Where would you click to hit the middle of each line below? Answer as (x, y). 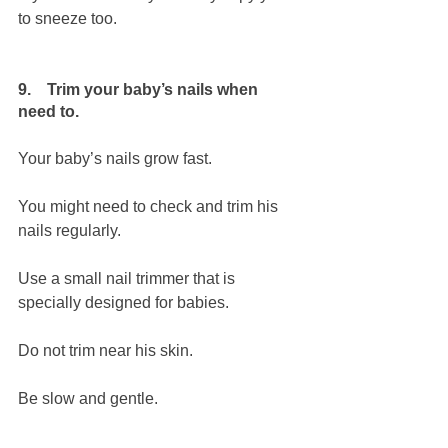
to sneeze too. (67, 19)
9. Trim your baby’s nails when (140, 90)
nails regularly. (69, 231)
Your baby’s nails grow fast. (117, 159)
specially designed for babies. (123, 303)
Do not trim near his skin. (105, 351)
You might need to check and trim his (150, 207)
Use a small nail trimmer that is (128, 279)
